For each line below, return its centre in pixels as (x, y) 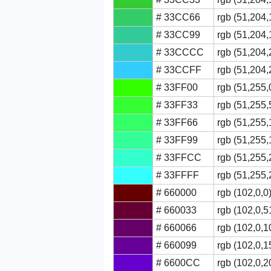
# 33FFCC (179, 158)
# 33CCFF (179, 70)
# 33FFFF (178, 175)
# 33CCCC (180, 52)
